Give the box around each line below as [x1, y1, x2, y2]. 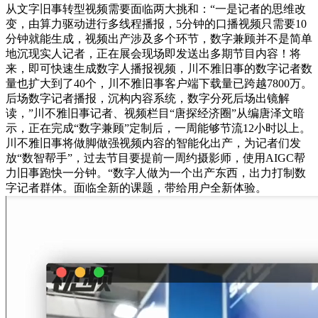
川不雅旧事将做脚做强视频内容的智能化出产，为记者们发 [6, 136, 301, 149]
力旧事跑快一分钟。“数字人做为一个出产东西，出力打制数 [6, 166, 306, 179]
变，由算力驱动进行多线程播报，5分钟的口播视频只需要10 [6, 17, 307, 30]
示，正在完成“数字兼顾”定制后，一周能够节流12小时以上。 [6, 121, 311, 134]
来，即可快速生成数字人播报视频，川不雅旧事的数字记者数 [6, 62, 312, 75]
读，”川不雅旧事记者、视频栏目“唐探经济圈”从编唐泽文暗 [6, 106, 305, 119]
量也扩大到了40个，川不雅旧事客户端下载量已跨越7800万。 [6, 77, 312, 89]
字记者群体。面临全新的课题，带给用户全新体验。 [6, 181, 267, 194]
